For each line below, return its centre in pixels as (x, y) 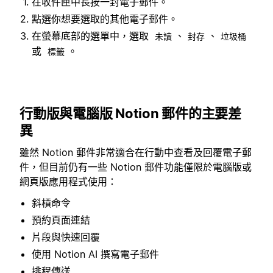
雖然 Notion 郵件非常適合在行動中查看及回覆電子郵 (136, 153)
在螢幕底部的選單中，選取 (92, 36)
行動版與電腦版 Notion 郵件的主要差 (130, 113)
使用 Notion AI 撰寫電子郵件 (95, 254)
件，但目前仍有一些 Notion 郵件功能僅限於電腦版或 (136, 167)
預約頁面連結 (61, 220)
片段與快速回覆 (66, 237)
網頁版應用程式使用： (68, 182)
